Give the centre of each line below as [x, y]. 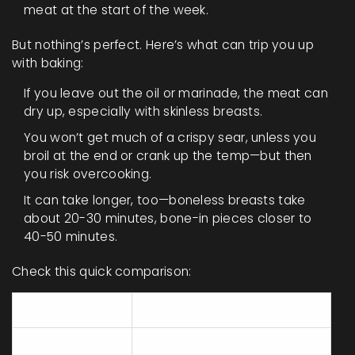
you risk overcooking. [88, 174]
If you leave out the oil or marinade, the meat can [176, 94]
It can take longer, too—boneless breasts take [165, 200]
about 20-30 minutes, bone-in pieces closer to [168, 219]
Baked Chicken [195, 311]
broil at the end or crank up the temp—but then [168, 156]
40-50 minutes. [71, 237]
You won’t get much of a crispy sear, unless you [170, 138]
